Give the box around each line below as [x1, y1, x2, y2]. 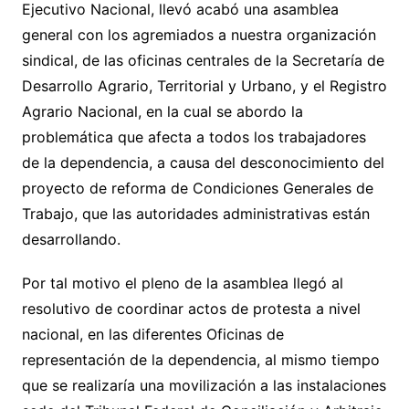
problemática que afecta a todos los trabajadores [21, 128, 366, 146]
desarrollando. [21, 230, 121, 248]
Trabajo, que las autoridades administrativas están [21, 204, 370, 223]
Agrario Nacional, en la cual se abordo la [21, 102, 303, 121]
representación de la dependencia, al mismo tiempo [21, 351, 380, 369]
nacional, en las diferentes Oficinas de [21, 325, 284, 343]
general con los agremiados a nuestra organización [21, 26, 376, 44]
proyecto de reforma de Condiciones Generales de [21, 179, 373, 197]
